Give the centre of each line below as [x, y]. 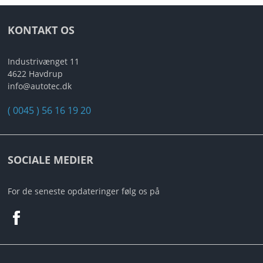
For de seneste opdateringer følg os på [83, 191]
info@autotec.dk [39, 86]
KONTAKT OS [41, 30]
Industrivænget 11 [43, 62]
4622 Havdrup [35, 74]
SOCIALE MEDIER [50, 160]
